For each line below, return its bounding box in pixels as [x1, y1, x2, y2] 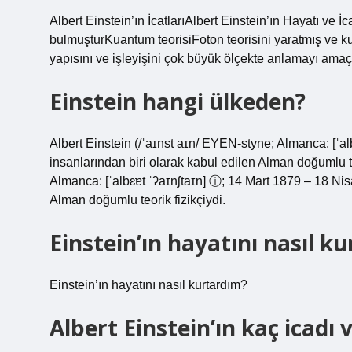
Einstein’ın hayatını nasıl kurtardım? [49, 278, 247, 291]
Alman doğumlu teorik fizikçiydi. [49, 193, 225, 207]
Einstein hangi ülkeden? [49, 86, 306, 116]
